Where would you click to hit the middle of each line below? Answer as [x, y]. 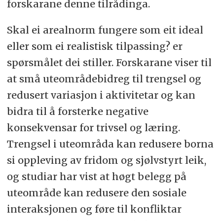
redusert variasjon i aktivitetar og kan [101, 95]
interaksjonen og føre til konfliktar [94, 209]
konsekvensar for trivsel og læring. [93, 128]
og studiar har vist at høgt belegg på [96, 177]
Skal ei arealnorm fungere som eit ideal [105, 30]
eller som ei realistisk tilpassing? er [94, 46]
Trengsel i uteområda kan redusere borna [110, 144]
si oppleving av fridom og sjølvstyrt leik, [106, 160]
